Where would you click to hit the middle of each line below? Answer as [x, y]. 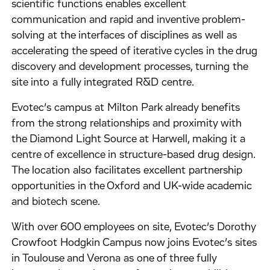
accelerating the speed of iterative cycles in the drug [135, 51]
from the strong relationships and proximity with [127, 124]
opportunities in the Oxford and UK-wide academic [132, 186]
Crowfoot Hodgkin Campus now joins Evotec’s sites [134, 243]
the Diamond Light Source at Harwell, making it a [129, 139]
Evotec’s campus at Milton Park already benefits [126, 108]
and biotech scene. [58, 202]
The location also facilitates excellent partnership [127, 171]
